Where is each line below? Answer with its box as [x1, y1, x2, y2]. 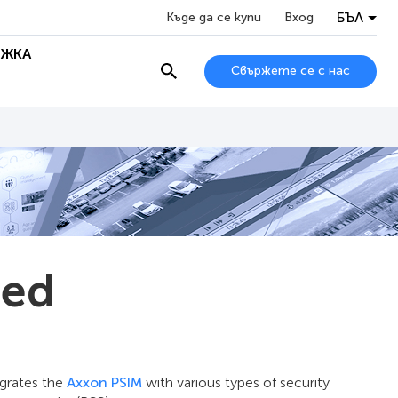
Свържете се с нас [231, 63, 350, 78]
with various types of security [142, 374, 330, 391]
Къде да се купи [166, 9, 261, 25]
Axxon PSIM [67, 374, 142, 391]
